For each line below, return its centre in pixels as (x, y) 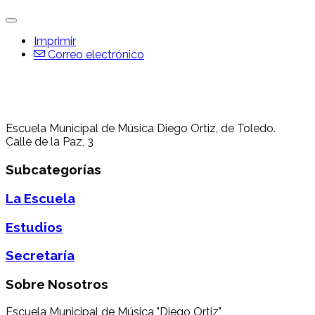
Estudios (34, 227)
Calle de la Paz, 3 (50, 142)
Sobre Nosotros (57, 284)
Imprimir (55, 41)
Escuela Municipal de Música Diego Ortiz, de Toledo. (141, 129)
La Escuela (40, 198)
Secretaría (40, 256)
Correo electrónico (95, 55)
